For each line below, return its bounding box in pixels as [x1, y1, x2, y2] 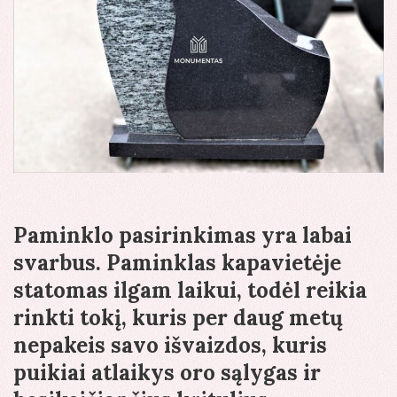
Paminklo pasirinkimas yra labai [13, 222, 352, 250]
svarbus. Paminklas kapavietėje [13, 249, 341, 277]
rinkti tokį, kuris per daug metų [13, 304, 343, 332]
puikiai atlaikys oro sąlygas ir [13, 359, 321, 387]
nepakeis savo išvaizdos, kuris [13, 331, 327, 360]
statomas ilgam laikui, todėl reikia [13, 276, 367, 305]
